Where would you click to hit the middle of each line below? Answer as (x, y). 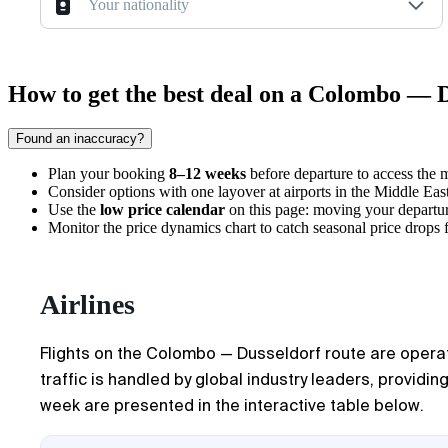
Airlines (87, 305)
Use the (74, 210)
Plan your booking (108, 174)
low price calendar (162, 210)
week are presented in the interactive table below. (232, 406)
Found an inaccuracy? (80, 139)
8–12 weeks (207, 174)
